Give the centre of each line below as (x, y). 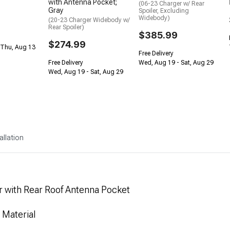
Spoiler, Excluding (164, 11)
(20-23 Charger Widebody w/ (89, 20)
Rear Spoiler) (66, 27)
